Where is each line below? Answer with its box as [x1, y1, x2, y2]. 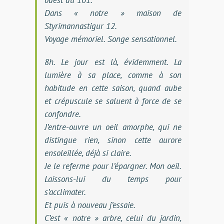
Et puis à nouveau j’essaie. [44, 199, 135, 210]
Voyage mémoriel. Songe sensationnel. [44, 33, 177, 44]
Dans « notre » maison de [44, 7, 182, 18]
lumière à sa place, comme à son [44, 69, 182, 80]
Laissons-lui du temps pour [44, 173, 182, 184]
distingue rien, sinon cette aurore [44, 134, 182, 145]
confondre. [44, 108, 81, 119]
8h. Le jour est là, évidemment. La [44, 56, 182, 67]
